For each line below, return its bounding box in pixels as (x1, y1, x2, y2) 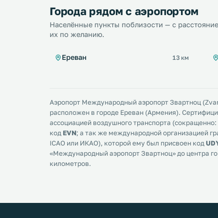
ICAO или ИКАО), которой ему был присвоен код (50, 139, 206, 147)
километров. (50, 160, 91, 167)
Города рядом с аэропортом (50, 4, 199, 18)
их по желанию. (50, 30, 104, 38)
